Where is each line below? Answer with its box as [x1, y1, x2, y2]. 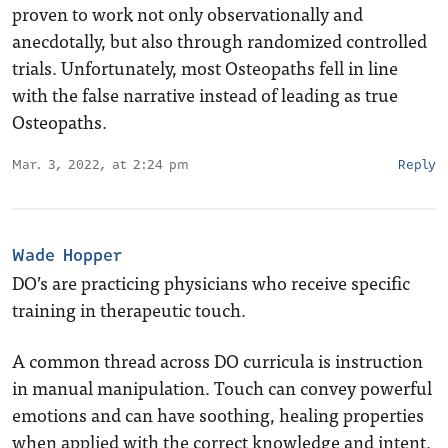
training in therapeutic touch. [12, 295, 246, 324]
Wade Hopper [12, 243, 122, 268]
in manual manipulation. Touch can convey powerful [12, 373, 432, 402]
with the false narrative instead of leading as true [12, 80, 398, 109]
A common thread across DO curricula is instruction [12, 346, 423, 375]
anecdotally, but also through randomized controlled [12, 26, 427, 55]
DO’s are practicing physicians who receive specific [12, 268, 410, 297]
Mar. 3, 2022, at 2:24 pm [12, 155, 189, 175]
